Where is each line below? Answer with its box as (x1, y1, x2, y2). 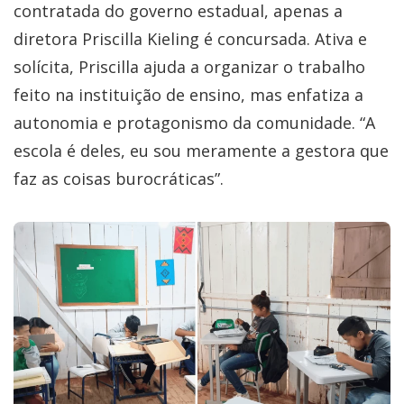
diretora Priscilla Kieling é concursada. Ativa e (14, 28, 367, 50)
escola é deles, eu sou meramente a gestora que (14, 140, 389, 162)
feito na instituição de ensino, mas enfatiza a (14, 84, 363, 106)
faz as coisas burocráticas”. (14, 168, 224, 190)
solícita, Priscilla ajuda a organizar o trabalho (14, 56, 365, 78)
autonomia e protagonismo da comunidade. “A (14, 112, 375, 134)
